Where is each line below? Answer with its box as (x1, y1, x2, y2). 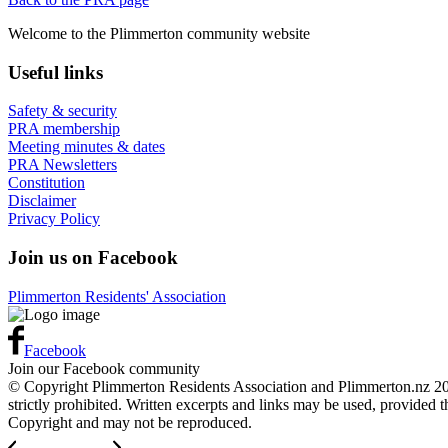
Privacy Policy (8, 210, 100, 228)
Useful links (8, 61, 103, 83)
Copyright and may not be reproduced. (8, 413, 252, 431)
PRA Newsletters (8, 156, 117, 174)
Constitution (8, 174, 85, 192)
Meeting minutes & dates (8, 138, 165, 156)
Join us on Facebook (8, 247, 178, 269)
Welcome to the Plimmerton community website (8, 24, 310, 42)
